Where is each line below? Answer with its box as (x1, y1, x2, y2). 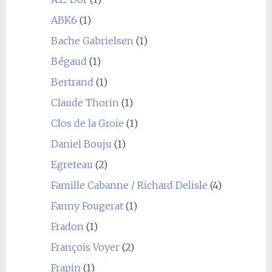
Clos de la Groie (50, 117, 124, 129)
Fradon (50, 220, 84, 233)
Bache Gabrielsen (50, 34, 134, 47)
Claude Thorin (50, 96, 119, 109)
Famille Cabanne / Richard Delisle (50, 178, 208, 191)
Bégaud (50, 55, 87, 67)
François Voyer (50, 240, 120, 253)
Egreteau (50, 158, 93, 171)
